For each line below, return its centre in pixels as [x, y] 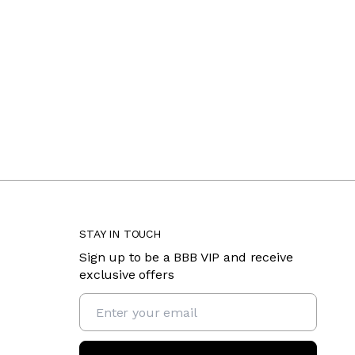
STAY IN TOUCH [120, 234]
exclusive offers [127, 275]
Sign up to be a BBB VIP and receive [186, 257]
